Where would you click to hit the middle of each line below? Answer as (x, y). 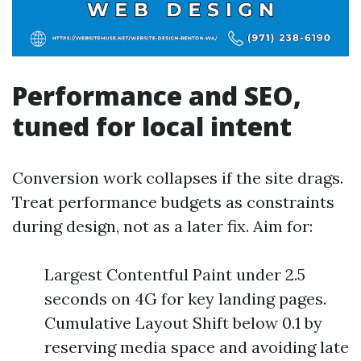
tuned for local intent (152, 126)
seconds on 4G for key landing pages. (185, 299)
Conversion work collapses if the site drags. (178, 178)
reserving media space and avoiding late (197, 347)
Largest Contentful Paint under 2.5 (175, 274)
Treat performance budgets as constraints (173, 202)
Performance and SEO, (157, 95)
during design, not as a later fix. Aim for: (162, 226)
